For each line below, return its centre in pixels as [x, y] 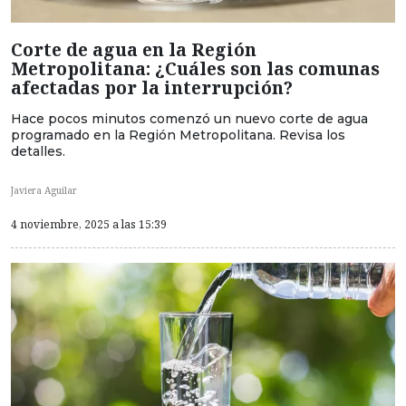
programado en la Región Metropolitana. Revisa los [178, 135]
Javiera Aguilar [44, 191]
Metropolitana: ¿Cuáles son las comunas [195, 69]
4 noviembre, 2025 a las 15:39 [89, 224]
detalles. [38, 152]
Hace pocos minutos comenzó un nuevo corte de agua [189, 119]
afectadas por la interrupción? [152, 88]
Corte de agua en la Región [134, 50]
